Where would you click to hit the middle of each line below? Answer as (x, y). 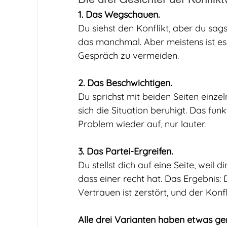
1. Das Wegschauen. (119, 14)
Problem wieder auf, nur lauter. (142, 124)
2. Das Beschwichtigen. (125, 83)
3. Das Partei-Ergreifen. (125, 151)
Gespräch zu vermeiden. (128, 55)
